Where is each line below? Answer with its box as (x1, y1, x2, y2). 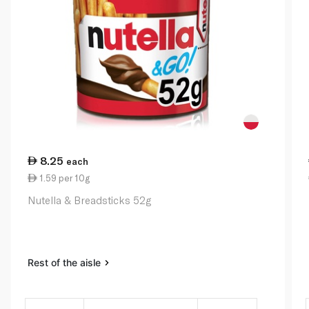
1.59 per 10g (37, 172, 90, 184)
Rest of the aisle (28, 257, 103, 269)
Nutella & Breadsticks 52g (28, 194, 151, 207)
